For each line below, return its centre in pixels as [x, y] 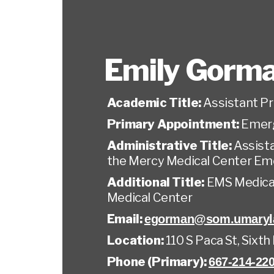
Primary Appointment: [174, 124]
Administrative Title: [170, 146]
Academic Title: [155, 103]
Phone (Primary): [157, 262]
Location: [136, 240]
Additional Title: [157, 182]
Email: [125, 219]
